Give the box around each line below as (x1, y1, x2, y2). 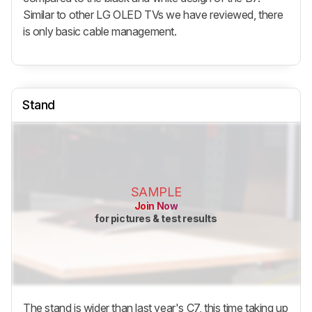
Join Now (134, 199, 178, 212)
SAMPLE (130, 184, 182, 199)
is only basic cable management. (23, 24, 177, 38)
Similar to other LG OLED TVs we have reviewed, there (23, 7, 283, 22)
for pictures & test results (95, 212, 217, 224)
